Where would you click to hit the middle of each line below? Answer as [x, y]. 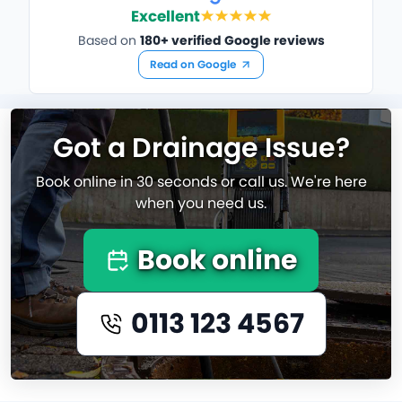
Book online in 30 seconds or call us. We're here [201, 181]
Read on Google [193, 64]
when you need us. [201, 203]
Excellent [165, 16]
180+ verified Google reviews [232, 40]
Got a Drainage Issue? [201, 148]
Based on [109, 40]
